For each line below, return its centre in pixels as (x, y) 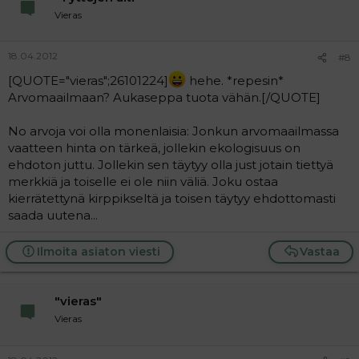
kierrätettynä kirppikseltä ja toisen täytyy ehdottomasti (172, 198)
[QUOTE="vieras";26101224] (88, 81)
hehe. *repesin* (235, 81)
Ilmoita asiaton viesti (98, 252)
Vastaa (320, 252)
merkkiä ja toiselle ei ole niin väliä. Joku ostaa (143, 182)
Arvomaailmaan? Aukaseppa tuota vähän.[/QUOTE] (164, 97)
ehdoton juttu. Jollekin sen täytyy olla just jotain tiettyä (171, 165)
